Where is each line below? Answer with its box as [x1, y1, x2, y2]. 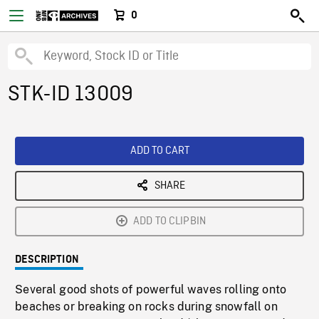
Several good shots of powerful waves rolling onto [15, 283, 287, 296]
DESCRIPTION [15, 254, 79, 266]
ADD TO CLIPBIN [132, 214, 206, 229]
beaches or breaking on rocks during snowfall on [15, 300, 278, 313]
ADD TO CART [130, 144, 189, 158]
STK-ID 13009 [8, 81, 134, 108]
